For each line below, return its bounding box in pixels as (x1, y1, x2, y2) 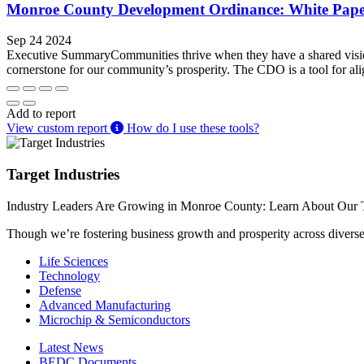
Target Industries (6, 166, 119, 184)
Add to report (6, 106, 76, 121)
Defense (39, 283, 81, 297)
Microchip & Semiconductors (39, 312, 190, 327)
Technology (39, 268, 100, 283)
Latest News (39, 340, 103, 354)
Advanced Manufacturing (39, 297, 171, 312)
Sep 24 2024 (6, 33, 71, 48)
